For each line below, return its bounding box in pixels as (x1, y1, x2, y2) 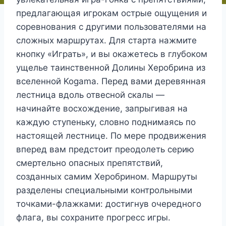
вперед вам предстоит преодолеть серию (16, 144, 194, 155)
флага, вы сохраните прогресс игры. (16, 212, 171, 223)
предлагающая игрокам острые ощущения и (16, 8, 207, 19)
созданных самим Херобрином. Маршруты (16, 172, 197, 182)
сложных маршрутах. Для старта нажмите (16, 35, 197, 46)
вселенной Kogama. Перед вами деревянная (16, 76, 206, 87)
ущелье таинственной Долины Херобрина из (16, 63, 205, 73)
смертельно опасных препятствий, (16, 158, 163, 168)
